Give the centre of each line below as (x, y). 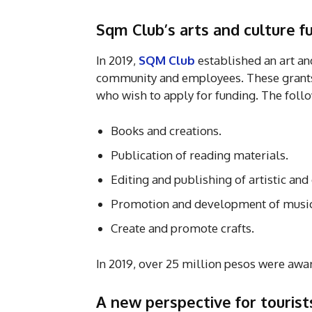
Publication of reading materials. (200, 155)
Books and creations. (166, 131)
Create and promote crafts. (182, 228)
